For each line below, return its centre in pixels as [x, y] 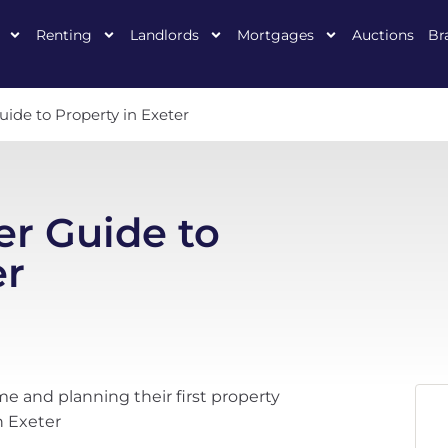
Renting [64, 35]
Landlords [164, 35]
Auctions [383, 35]
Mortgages [275, 35]
